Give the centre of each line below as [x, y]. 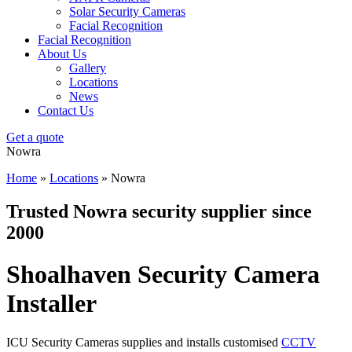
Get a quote [35, 137]
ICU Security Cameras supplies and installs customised [144, 342]
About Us [62, 54]
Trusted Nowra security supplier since [159, 211]
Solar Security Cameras [127, 11]
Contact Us [66, 110]
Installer [51, 304]
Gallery [88, 68]
